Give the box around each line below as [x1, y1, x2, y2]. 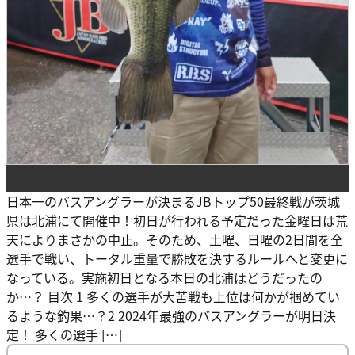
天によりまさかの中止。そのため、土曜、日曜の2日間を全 [6, 230, 343, 250]
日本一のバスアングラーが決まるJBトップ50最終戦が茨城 [6, 192, 340, 212]
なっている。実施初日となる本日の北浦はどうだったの [6, 268, 323, 288]
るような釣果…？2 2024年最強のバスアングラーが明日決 [6, 306, 336, 326]
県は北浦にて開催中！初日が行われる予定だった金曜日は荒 [6, 211, 348, 231]
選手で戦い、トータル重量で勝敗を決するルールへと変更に [6, 249, 348, 269]
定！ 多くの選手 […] [6, 325, 122, 345]
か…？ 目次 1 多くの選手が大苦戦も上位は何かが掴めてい [6, 287, 340, 307]
